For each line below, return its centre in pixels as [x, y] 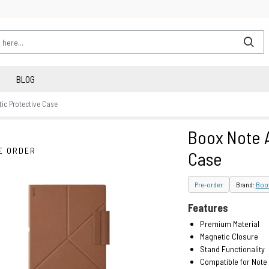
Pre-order [208, 184]
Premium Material [229, 224]
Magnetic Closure [229, 236]
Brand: [246, 184]
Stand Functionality [232, 249]
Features [208, 208]
